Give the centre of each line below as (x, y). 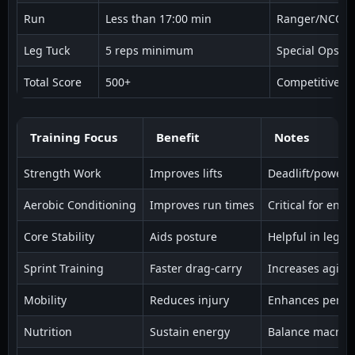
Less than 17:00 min (158, 18)
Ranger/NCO (310, 18)
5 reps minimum (149, 50)
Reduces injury (189, 300)
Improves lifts (186, 173)
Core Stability (59, 236)
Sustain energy (190, 331)
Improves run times (202, 204)
